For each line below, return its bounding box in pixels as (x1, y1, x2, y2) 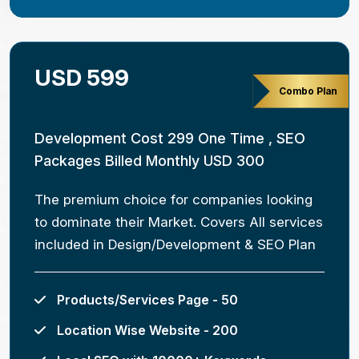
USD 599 (34, 64, 129, 92)
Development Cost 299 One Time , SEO (34, 130, 305, 147)
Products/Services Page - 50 (54, 292, 238, 309)
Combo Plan (278, 84, 337, 98)
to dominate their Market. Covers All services (34, 214, 323, 231)
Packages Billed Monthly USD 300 (34, 152, 264, 170)
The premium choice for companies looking (34, 192, 313, 208)
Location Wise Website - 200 (54, 322, 238, 339)
